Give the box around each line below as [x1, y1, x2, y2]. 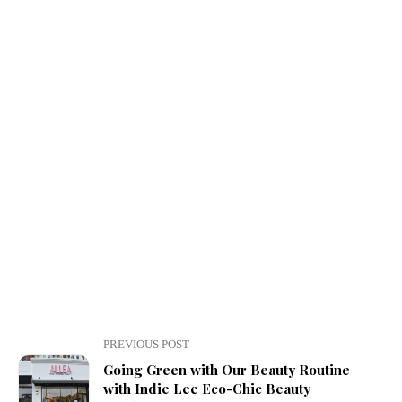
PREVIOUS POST [103, 338, 189, 352]
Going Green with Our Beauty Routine [103, 361, 350, 380]
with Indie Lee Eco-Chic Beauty [103, 380, 310, 398]
